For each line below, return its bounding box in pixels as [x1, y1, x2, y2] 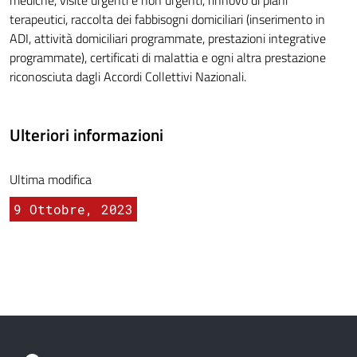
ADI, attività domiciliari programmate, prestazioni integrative [10, 29, 326, 49]
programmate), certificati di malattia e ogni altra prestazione [10, 48, 326, 68]
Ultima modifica [10, 170, 92, 190]
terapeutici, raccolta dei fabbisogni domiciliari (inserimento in [10, 10, 325, 29]
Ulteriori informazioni [10, 122, 163, 148]
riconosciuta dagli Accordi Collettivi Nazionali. [10, 67, 246, 87]
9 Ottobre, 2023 [14, 201, 133, 218]
